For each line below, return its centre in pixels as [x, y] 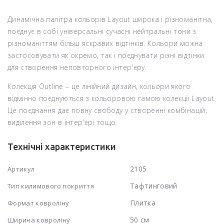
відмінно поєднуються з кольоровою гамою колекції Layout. [112, 98]
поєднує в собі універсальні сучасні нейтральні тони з [102, 31]
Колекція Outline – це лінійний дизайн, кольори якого [99, 86]
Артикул [21, 169]
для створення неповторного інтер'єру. [77, 67]
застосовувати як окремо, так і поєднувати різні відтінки [106, 55]
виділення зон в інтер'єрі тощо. [62, 122]
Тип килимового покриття [51, 186]
